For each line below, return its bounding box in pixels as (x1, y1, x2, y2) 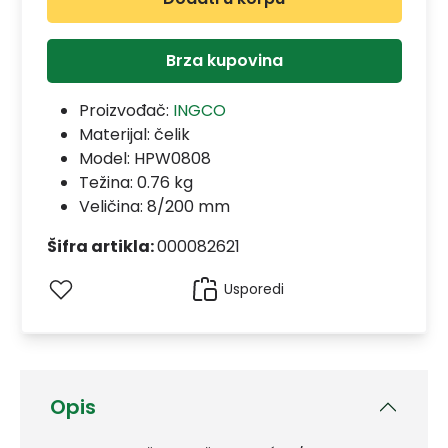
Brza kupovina (165, 48, 283, 72)
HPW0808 (133, 146, 211, 170)
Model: (78, 146, 134, 170)
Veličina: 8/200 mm (78, 194, 230, 218)
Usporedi (223, 278, 284, 299)
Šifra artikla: (46, 234, 157, 258)
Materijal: (78, 122, 154, 146)
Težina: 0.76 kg (78, 170, 193, 194)
